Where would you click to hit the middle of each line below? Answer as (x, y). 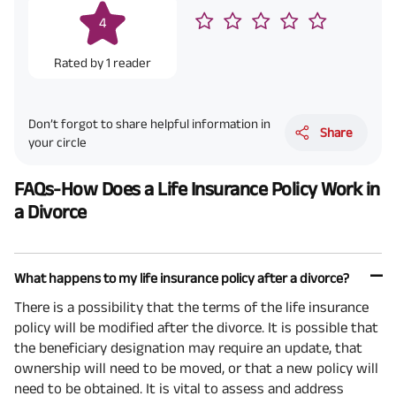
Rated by (80, 62)
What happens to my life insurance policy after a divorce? (182, 278)
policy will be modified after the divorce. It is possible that (196, 327)
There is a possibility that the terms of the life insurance (191, 307)
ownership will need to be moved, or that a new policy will (196, 368)
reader (132, 62)
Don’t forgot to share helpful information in (149, 123)
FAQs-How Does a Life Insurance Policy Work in (197, 189)
